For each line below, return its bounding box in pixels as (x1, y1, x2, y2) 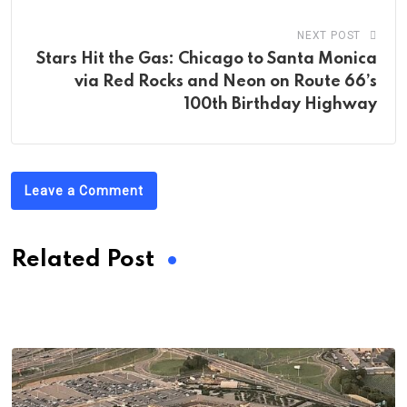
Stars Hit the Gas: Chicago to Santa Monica (36, 50, 377, 67)
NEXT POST (296, 28, 362, 42)
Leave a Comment (25, 183, 144, 198)
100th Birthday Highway (184, 95, 377, 113)
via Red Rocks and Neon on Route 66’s (74, 73, 377, 90)
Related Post (11, 248, 154, 272)
